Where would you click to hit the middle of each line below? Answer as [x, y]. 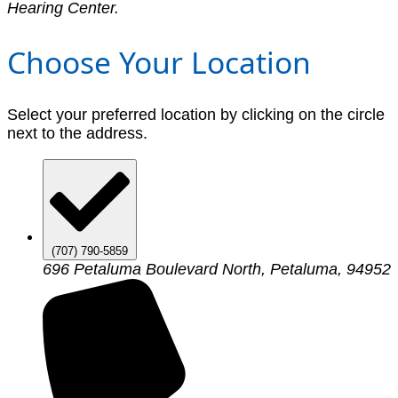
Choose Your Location [159, 63]
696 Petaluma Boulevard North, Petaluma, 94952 [217, 270]
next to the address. [77, 134]
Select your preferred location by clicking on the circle [196, 115]
